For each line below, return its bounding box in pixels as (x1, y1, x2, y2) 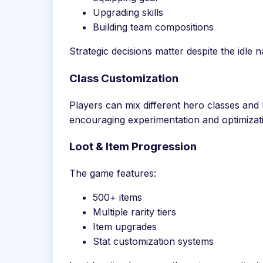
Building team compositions (93, 21, 214, 33)
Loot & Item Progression (69, 140, 197, 154)
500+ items (93, 191, 142, 204)
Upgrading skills (93, 6, 163, 19)
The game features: (69, 167, 156, 180)
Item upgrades (93, 221, 157, 233)
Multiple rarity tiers (93, 206, 176, 218)
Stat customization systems (93, 235, 214, 248)
